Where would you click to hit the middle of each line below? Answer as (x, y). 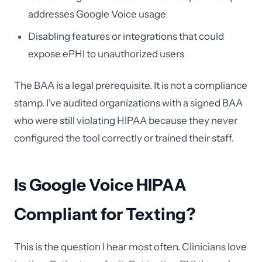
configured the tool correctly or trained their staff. (124, 138)
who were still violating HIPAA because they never (126, 120)
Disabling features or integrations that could (126, 36)
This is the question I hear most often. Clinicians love (130, 247)
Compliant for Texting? (105, 214)
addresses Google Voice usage (97, 14)
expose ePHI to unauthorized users (106, 54)
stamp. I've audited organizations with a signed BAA (128, 103)
